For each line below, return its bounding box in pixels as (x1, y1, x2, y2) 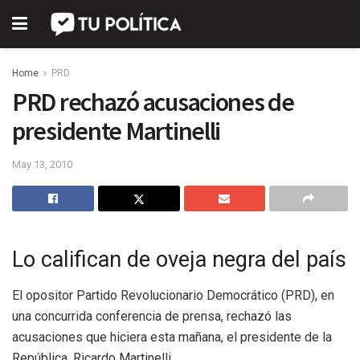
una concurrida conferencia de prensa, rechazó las (12, 309, 292, 325)
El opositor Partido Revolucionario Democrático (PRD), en (12, 288, 334, 304)
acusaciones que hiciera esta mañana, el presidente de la (12, 329, 332, 346)
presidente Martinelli (12, 115, 221, 147)
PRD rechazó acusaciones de (12, 86, 294, 118)
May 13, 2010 (12, 157, 72, 170)
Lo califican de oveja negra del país (12, 247, 346, 273)
